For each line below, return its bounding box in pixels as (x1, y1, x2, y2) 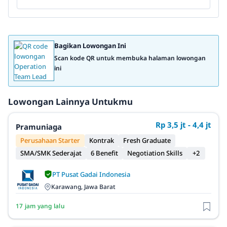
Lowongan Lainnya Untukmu (8, 96, 133, 107)
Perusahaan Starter (20, 136, 80, 145)
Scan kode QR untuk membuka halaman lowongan (54, 54, 206, 62)
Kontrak (89, 136, 114, 145)
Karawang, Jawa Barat (51, 182, 116, 192)
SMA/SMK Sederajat (20, 148, 82, 158)
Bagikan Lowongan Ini (54, 41, 126, 50)
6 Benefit (91, 148, 118, 158)
